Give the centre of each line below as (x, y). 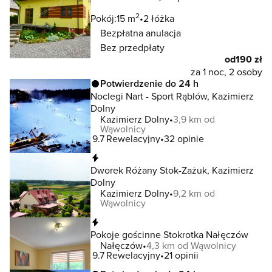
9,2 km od (194, 193)
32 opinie (184, 138)
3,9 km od (194, 119)
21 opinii (181, 255)
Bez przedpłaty (132, 47)
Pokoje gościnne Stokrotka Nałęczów (169, 234)
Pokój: (104, 18)
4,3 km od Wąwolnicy (191, 245)
